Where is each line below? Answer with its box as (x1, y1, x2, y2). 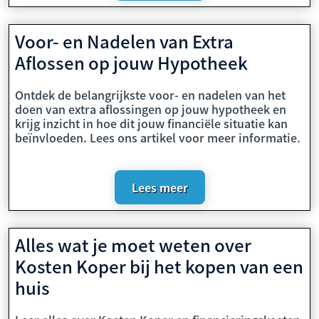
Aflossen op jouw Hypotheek (15, 50, 248, 75)
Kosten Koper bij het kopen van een (15, 253, 303, 278)
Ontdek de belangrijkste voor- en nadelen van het (15, 86, 286, 103)
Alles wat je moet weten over (15, 232, 251, 257)
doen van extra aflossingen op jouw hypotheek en (15, 100, 286, 117)
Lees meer (131, 179, 188, 196)
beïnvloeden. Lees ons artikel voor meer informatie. (15, 129, 300, 146)
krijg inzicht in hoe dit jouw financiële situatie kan (15, 115, 288, 132)
